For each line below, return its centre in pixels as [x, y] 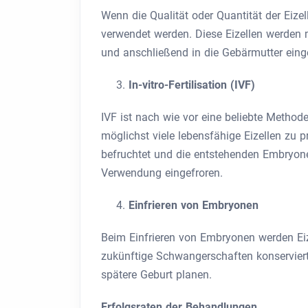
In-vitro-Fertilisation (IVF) [192, 85]
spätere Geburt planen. [156, 275]
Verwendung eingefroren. [162, 173]
